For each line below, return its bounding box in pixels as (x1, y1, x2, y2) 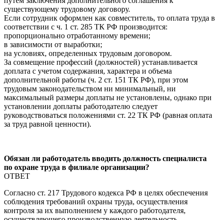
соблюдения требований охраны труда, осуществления (4, 197, 188, 206)
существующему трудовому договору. (4, 4, 130, 13)
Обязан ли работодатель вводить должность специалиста (4, 154, 207, 163)
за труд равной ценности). (4, 119, 91, 128)
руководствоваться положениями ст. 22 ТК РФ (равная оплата (4, 110, 212, 119)
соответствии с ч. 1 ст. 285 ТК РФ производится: (4, 22, 167, 31)
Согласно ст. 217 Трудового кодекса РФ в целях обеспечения (4, 188, 208, 197)
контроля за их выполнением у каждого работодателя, (4, 206, 186, 215)
